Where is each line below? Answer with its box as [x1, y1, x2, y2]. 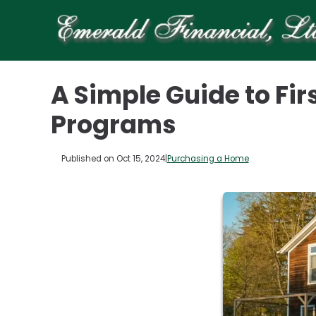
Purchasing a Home [166, 152, 249, 164]
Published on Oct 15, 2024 [61, 152, 165, 164]
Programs [51, 107, 176, 142]
